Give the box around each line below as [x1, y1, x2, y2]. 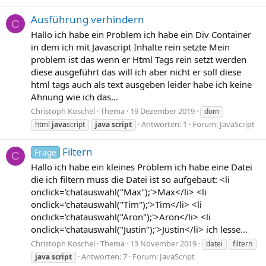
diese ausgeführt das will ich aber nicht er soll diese [31, 66, 241, 78]
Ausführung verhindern [31, 12, 144, 27]
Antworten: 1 [141, 118, 187, 129]
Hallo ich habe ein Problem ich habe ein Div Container [31, 28, 251, 41]
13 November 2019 [130, 237, 197, 249]
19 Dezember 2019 [130, 105, 195, 116]
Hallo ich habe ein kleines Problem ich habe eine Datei [31, 160, 252, 173]
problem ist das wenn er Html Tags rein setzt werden [31, 53, 246, 66]
